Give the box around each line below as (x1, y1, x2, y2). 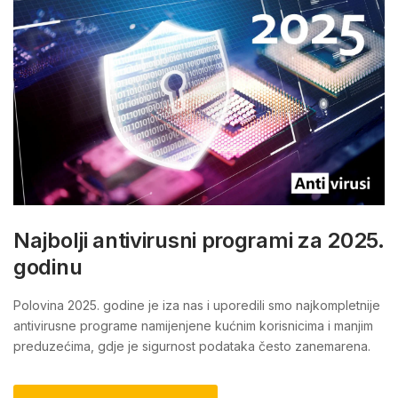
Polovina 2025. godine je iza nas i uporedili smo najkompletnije (13, 298, 380, 313)
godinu (13, 254, 83, 280)
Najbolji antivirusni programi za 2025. (13, 227, 385, 253)
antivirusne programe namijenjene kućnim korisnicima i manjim (13, 318, 373, 333)
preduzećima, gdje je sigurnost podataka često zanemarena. (13, 338, 370, 354)
